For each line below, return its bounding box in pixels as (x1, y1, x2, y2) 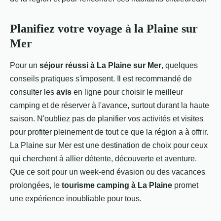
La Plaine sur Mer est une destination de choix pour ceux (10, 141, 208, 149)
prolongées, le (10, 181, 62, 189)
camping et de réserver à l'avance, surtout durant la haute (10, 101, 209, 110)
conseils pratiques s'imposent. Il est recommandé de (10, 74, 192, 83)
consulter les (10, 88, 56, 96)
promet (172, 181, 198, 189)
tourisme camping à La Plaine (62, 181, 172, 189)
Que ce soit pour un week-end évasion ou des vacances (10, 168, 205, 176)
